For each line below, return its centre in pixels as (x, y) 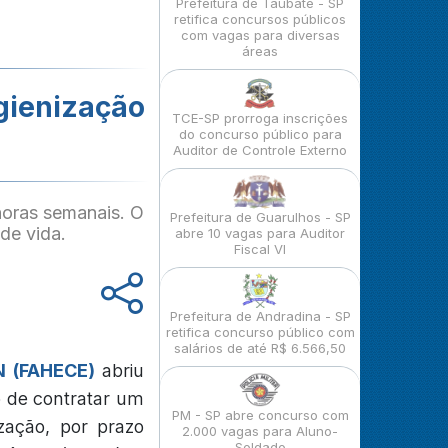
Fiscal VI (260, 249)
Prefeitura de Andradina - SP (260, 316)
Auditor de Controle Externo (260, 150)
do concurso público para (260, 134)
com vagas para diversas (260, 35)
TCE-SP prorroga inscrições (260, 118)
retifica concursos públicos (260, 19)
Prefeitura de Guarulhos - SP (260, 217)
